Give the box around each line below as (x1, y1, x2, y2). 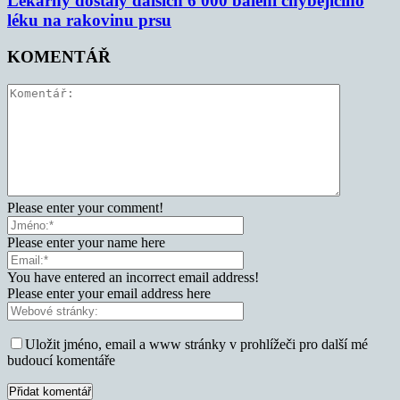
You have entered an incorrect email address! (7, 269, 259, 285)
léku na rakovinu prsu (7, 11, 171, 30)
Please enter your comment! (7, 199, 163, 215)
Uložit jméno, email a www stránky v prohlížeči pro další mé (25, 336, 368, 352)
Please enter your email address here (7, 285, 211, 301)
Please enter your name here (7, 234, 165, 250)
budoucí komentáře (7, 352, 115, 368)
